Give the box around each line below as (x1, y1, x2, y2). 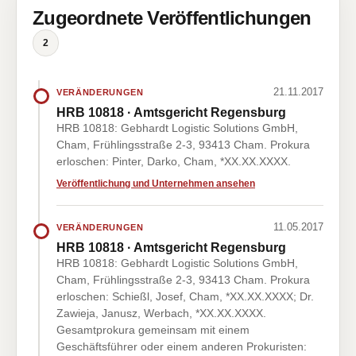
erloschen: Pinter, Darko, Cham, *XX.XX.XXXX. (56, 155, 291, 168)
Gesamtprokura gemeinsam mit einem (56, 323, 250, 336)
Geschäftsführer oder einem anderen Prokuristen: (56, 340, 307, 353)
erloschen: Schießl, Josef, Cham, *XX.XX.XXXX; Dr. (56, 290, 314, 303)
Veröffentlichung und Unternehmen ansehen (56, 178, 255, 189)
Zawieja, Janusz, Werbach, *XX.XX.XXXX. (56, 307, 266, 319)
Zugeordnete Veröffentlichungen (33, 7, 311, 29)
